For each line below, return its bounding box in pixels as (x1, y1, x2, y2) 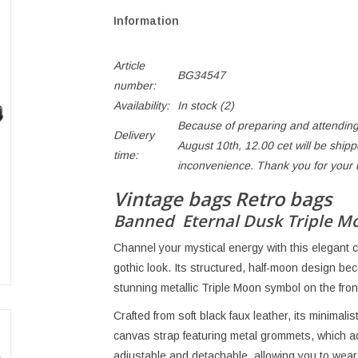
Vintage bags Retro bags (113, 186, 332, 213)
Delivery (113, 129, 154, 141)
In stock (177, 99, 217, 112)
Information (113, 14, 179, 27)
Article (113, 59, 145, 72)
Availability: (113, 99, 169, 112)
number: (113, 79, 156, 92)
